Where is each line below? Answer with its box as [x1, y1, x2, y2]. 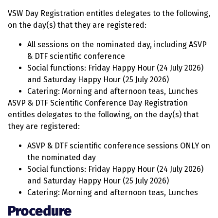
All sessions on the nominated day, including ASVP [27, 40, 207, 49]
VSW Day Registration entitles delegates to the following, [8, 9, 210, 18]
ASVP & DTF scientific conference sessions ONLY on [27, 141, 210, 150]
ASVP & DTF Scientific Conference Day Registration [8, 98, 188, 108]
